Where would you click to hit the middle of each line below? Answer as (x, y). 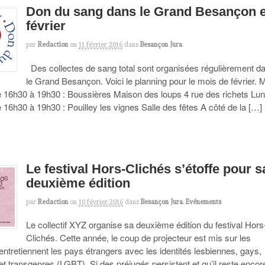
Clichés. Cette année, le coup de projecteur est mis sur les (139, 238)
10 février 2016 (101, 201)
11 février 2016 (101, 45)
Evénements (204, 201)
